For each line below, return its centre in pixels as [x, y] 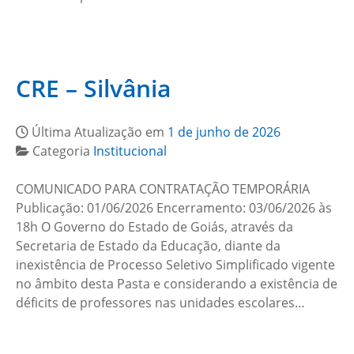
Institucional [130, 151]
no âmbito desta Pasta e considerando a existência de [177, 284]
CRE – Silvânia [93, 88]
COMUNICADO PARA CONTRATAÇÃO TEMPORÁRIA [163, 189]
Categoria [63, 151]
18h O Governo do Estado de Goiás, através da [154, 227]
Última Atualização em [100, 132]
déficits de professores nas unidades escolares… [160, 303]
